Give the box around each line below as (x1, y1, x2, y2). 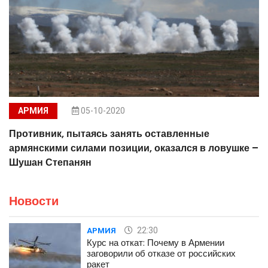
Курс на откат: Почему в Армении (87, 236, 224, 249)
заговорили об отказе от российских (87, 246, 236, 260)
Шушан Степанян (9, 155, 92, 169)
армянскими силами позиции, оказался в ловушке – (9, 141, 258, 155)
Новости (9, 192, 59, 209)
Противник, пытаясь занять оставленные (9, 126, 209, 141)
